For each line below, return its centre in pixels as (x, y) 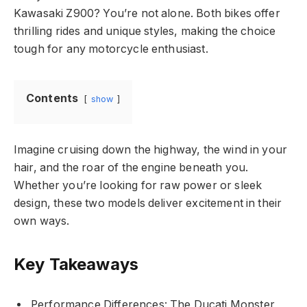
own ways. (42, 221)
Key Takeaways (76, 264)
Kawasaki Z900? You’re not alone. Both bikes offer (147, 13)
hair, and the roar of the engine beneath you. (131, 167)
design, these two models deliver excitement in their (148, 203)
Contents (52, 98)
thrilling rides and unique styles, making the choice (145, 31)
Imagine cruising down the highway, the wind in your (151, 149)
